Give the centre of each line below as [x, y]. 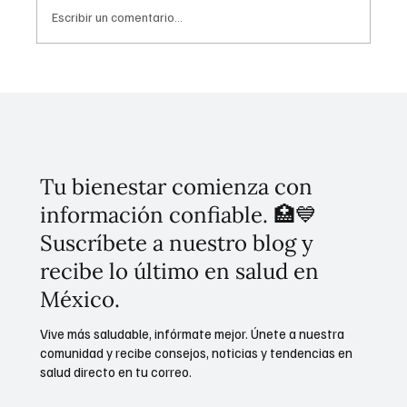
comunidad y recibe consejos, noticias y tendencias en [197, 352]
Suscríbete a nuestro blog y [177, 243]
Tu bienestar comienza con [177, 186]
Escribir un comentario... [117, 17]
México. [80, 299]
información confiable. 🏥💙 [179, 214]
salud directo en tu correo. [116, 371]
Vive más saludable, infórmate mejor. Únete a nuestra [193, 333]
